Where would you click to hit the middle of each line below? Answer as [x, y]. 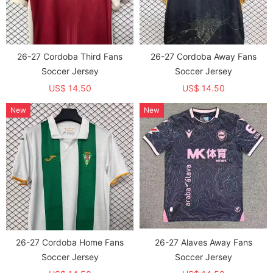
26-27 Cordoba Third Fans [70, 56]
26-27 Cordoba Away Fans [203, 56]
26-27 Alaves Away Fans [203, 242]
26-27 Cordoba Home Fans [70, 242]
